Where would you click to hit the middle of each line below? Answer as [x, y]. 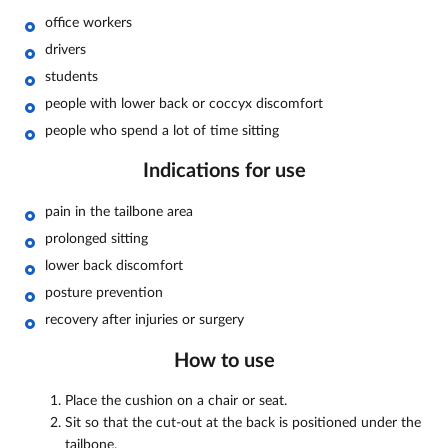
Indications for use [224, 171]
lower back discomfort [114, 265]
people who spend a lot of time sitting [162, 130]
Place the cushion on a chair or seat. [176, 401]
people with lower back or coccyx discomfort [184, 103]
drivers [65, 49]
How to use [224, 360]
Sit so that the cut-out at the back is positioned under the [243, 423]
